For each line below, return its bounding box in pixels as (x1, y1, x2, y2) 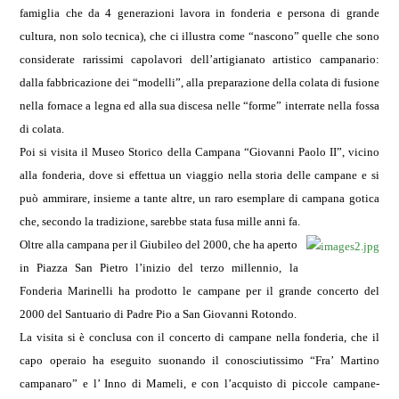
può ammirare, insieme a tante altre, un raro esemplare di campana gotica (20, 191, 379, 205)
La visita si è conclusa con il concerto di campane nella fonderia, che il (20, 330, 379, 344)
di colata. (20, 122, 65, 135)
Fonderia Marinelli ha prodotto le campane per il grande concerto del (20, 284, 379, 297)
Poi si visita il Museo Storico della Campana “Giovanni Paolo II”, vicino (20, 145, 379, 159)
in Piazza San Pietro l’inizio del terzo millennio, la (20, 261, 298, 274)
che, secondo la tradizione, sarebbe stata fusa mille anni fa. (20, 215, 301, 228)
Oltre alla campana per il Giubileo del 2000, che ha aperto (20, 238, 298, 251)
